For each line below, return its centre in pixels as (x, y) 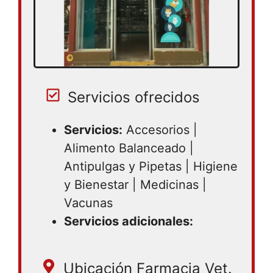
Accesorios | (160, 130)
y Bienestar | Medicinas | (135, 185)
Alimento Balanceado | (129, 148)
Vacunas (88, 203)
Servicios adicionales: (129, 221)
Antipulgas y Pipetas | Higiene (151, 166)
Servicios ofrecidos (134, 97)
